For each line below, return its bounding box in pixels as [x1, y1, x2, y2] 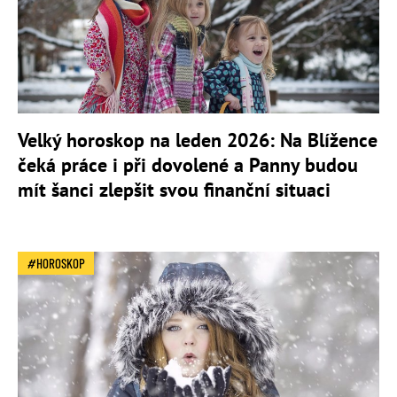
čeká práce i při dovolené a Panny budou [18, 152, 358, 177]
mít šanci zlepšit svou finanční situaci [18, 176, 331, 202]
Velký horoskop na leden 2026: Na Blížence [18, 127, 378, 152]
